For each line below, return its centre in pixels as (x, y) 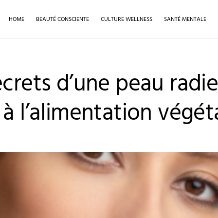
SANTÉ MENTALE (185, 19)
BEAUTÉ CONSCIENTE (63, 19)
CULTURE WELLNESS (127, 19)
